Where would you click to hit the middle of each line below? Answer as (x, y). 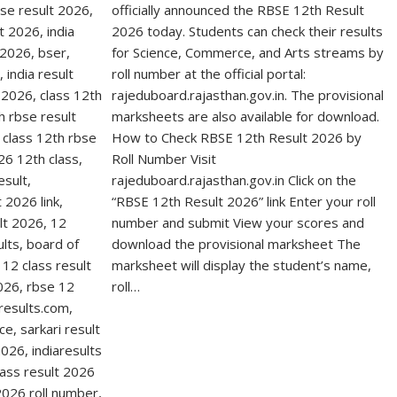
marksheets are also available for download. (246, 117)
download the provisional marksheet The (237, 244)
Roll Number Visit (164, 159)
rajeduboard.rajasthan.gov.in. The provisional (248, 95)
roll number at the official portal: (209, 74)
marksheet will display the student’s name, (242, 265)
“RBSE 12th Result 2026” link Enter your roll (244, 202)
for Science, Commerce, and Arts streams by (248, 53)
